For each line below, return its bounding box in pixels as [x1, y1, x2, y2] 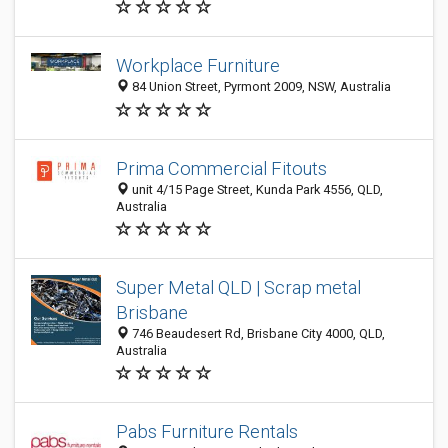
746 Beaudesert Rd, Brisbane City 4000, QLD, [129, 326, 385, 341]
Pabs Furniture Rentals [116, 421, 298, 442]
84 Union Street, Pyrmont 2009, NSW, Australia [129, 79, 391, 95]
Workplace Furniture [116, 55, 280, 77]
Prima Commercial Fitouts [116, 158, 327, 179]
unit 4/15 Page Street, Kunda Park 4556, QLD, [129, 182, 383, 197]
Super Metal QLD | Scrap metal [116, 277, 361, 298]
